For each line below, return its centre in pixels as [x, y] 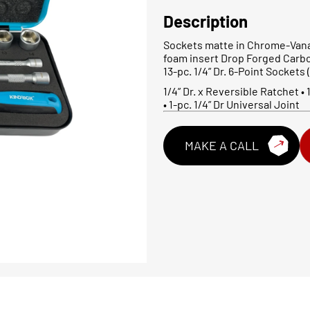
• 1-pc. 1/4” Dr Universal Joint [231, 104]
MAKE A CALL [222, 145]
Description [206, 21]
